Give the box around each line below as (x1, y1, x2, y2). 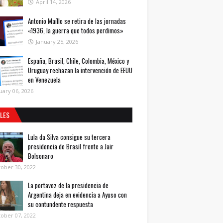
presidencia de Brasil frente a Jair (28, 141, 113, 151)
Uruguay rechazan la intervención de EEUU (28, 65, 132, 75)
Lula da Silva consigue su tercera (28, 131, 111, 142)
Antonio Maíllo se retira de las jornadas (28, 15, 126, 26)
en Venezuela (28, 74, 61, 85)
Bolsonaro (28, 150, 53, 161)
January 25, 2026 (36, 37, 78, 45)
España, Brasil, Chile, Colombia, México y (28, 55, 129, 66)
